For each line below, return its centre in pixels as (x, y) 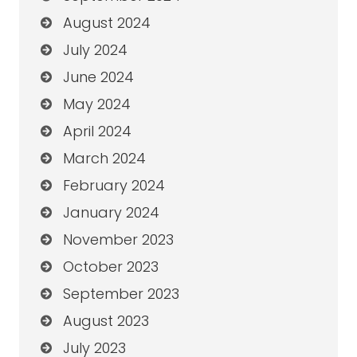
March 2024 (104, 159)
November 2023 (118, 240)
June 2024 (98, 77)
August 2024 (106, 23)
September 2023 (121, 294)
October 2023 (110, 267)
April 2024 (97, 131)
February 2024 (114, 186)
